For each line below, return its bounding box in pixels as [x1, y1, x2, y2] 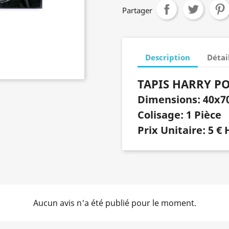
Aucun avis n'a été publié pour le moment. [33, 197, 196, 209]
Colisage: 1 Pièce [138, 108, 221, 122]
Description [145, 52, 190, 62]
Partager [122, 5, 152, 15]
